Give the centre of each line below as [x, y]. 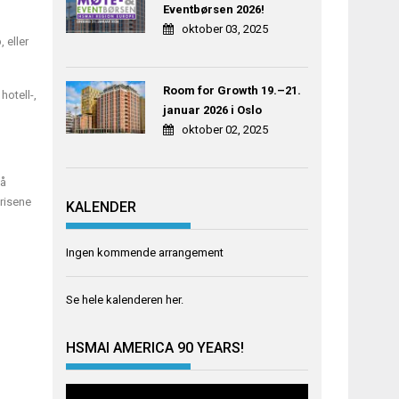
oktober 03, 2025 [224, 29]
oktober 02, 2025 [224, 130]
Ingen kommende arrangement [145, 252]
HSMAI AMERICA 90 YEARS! [155, 348]
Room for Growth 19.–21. [232, 91]
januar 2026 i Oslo [212, 110]
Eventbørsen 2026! [213, 10]
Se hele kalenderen [116, 299]
